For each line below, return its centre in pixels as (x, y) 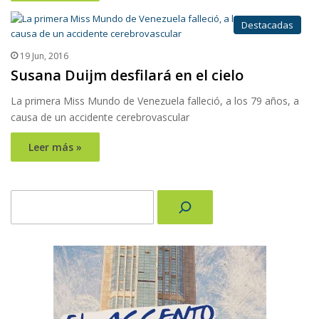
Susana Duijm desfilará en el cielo (127, 75)
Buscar (25, 197)
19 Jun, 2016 (44, 56)
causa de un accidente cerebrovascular (100, 117)
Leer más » (55, 147)
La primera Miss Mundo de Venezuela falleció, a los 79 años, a (155, 101)
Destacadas (267, 25)
